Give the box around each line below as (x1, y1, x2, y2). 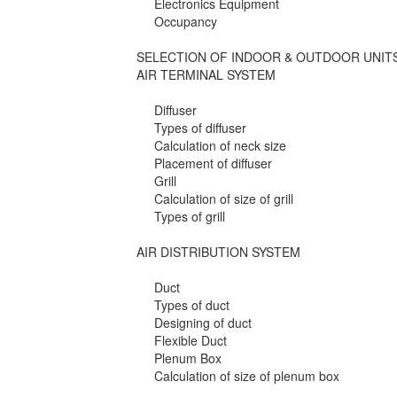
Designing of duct (154, 314, 253, 332)
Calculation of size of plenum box (154, 367, 340, 385)
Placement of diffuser (154, 154, 273, 173)
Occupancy (154, 12, 218, 31)
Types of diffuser (154, 119, 247, 137)
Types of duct (154, 296, 230, 315)
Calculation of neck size (154, 136, 287, 155)
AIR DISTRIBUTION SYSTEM (136, 243, 301, 261)
